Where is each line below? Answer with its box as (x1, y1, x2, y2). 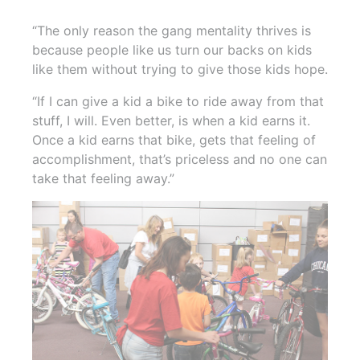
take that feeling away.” (32, 170, 174, 187)
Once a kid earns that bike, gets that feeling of (32, 132, 316, 149)
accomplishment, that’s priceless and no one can (32, 151, 327, 168)
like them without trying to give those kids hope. (32, 61, 328, 78)
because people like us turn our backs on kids (32, 42, 312, 59)
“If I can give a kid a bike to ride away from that (32, 93, 324, 110)
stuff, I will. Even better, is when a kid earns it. (32, 112, 310, 129)
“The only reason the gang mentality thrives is (32, 22, 311, 39)
